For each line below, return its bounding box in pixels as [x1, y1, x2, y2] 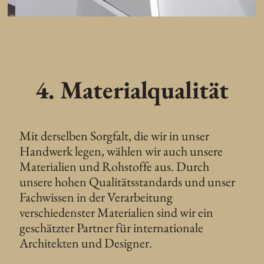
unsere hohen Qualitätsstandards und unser [19, 173, 236, 191]
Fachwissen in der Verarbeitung [19, 189, 173, 206]
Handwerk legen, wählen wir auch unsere [19, 143, 223, 160]
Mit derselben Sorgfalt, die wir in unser [19, 127, 210, 145]
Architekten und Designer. [19, 235, 153, 252]
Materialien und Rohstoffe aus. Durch [19, 158, 210, 176]
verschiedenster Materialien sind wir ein [19, 204, 214, 222]
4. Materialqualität [35, 74, 229, 107]
